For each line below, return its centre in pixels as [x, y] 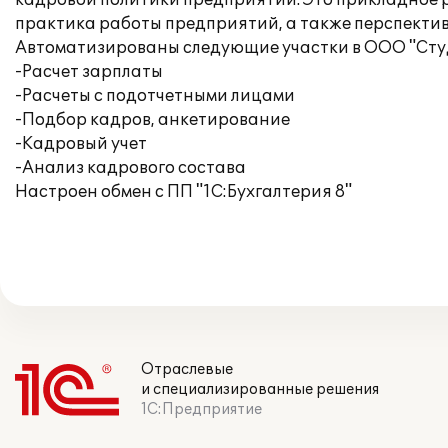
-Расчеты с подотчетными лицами [155, 96]
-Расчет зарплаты [89, 72]
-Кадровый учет [81, 144]
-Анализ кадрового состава [130, 168]
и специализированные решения [260, 389]
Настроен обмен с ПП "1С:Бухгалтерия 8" [183, 192]
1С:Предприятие [201, 409]
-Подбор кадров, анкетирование [152, 120]
